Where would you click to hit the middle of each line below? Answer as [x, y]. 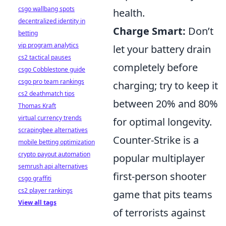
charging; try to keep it [165, 85]
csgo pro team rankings [51, 81]
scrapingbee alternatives [53, 130]
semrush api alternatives [53, 166]
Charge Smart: [149, 31]
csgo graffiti [35, 178]
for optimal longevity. [162, 122]
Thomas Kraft [37, 106]
